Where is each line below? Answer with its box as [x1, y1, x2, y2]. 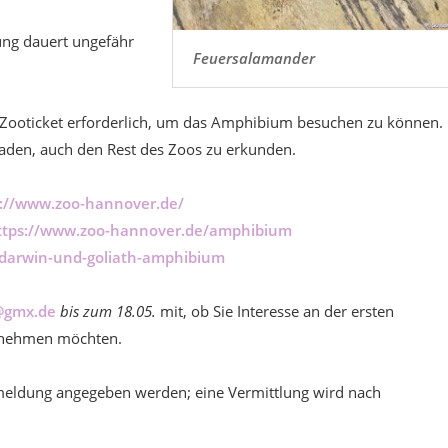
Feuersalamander [193, 47, 316, 68]
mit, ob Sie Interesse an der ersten [160, 301, 394, 321]
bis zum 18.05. [60, 301, 160, 321]
